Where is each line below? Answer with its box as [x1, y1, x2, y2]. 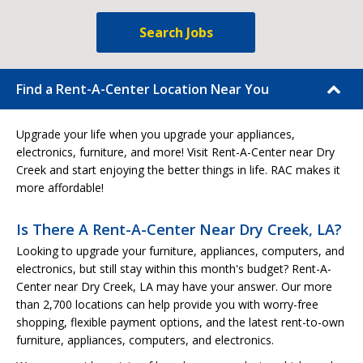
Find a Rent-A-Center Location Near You [16, 80, 269, 98]
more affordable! [16, 180, 104, 195]
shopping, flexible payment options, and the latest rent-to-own [16, 314, 344, 330]
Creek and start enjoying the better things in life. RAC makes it [16, 162, 340, 177]
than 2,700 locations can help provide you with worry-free [16, 297, 318, 312]
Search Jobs [139, 23, 213, 41]
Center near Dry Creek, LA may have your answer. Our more [16, 279, 332, 294]
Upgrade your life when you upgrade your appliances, [16, 126, 295, 142]
